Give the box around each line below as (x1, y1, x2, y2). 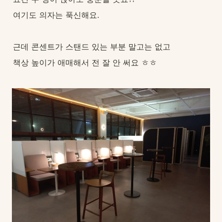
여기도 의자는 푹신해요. (13, 10, 99, 20)
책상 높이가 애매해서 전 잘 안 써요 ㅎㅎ (13, 57, 157, 67)
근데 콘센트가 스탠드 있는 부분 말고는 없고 (13, 42, 170, 52)
